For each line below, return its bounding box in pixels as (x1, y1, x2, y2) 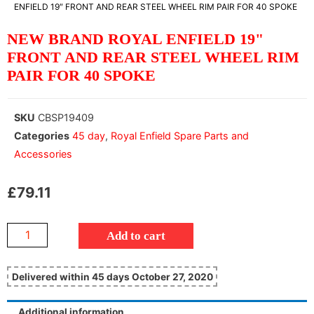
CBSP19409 (38, 111, 94, 124)
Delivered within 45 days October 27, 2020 (11, 271, 213, 282)
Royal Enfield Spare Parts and (111, 130, 249, 142)
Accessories (14, 148, 72, 161)
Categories (14, 130, 69, 142)
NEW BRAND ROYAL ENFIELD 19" (7, 29, 264, 48)
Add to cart (107, 228, 166, 243)
